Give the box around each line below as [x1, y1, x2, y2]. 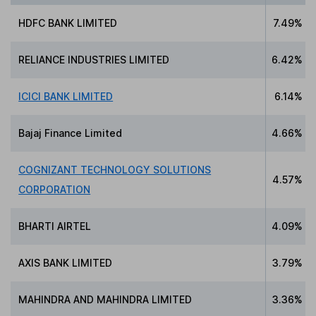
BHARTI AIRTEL [18, 220, 92, 233]
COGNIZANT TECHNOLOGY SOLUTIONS [18, 164, 212, 176]
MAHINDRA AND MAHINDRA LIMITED [18, 293, 193, 306]
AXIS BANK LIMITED [18, 257, 113, 269]
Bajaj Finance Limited [18, 127, 123, 140]
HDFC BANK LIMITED [18, 17, 118, 30]
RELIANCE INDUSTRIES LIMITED [18, 54, 170, 66]
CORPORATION [18, 183, 91, 196]
